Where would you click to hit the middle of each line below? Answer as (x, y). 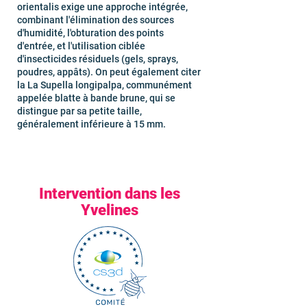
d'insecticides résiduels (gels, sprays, (98, 59)
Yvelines (110, 210)
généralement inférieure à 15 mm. (91, 124)
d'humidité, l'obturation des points (90, 33)
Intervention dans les (110, 194)
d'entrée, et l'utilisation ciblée (81, 46)
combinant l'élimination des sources (96, 20)
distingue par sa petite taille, (79, 111)
